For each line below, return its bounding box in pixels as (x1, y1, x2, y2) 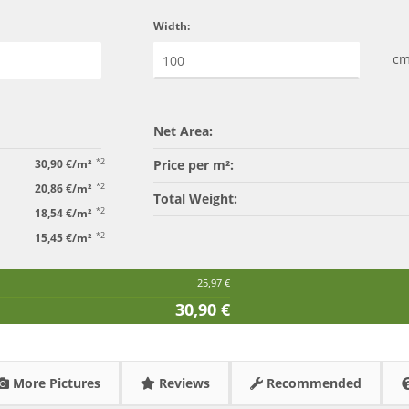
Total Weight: (152, 190, 237, 208)
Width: (152, 18, 190, 35)
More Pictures (9, 374, 100, 393)
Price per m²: (152, 156, 234, 174)
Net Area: (152, 122, 213, 141)
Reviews (155, 374, 210, 393)
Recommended (263, 374, 362, 393)
